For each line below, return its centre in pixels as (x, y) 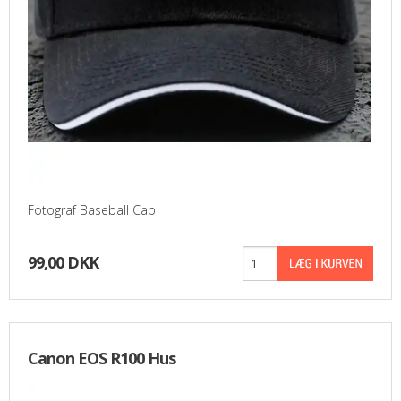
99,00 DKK (63, 262)
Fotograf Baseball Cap (92, 209)
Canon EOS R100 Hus (102, 358)
